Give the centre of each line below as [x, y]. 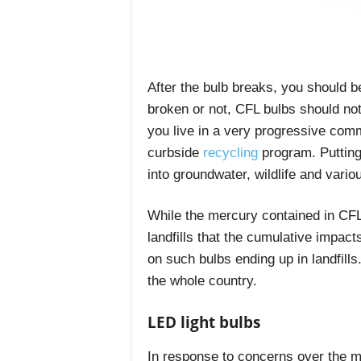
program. [286, 153]
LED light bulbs [203, 323]
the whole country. [202, 281]
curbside [175, 153]
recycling [230, 153]
